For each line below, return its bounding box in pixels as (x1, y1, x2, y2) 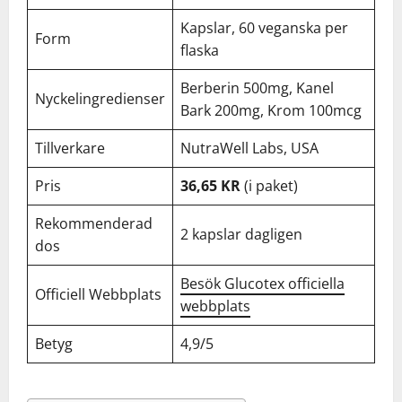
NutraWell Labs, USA (180, 138, 319, 158)
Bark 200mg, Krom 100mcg (180, 100, 362, 120)
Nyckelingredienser (35, 89, 165, 109)
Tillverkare (35, 138, 105, 158)
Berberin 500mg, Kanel (180, 78, 334, 98)
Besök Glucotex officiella (180, 274, 345, 293)
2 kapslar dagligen (180, 224, 302, 244)
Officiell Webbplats (35, 284, 162, 304)
